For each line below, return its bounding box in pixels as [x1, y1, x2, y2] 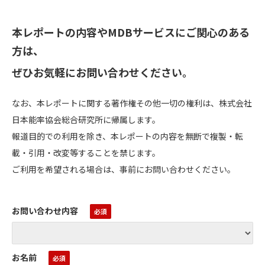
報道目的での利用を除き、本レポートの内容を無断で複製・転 [12, 130, 243, 142]
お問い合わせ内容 [12, 204, 78, 216]
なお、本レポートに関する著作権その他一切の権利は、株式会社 [12, 96, 252, 109]
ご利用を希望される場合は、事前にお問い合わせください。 [12, 163, 235, 175]
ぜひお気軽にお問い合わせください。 [12, 64, 193, 80]
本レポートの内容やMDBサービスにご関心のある [12, 24, 250, 40]
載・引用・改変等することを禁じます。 [12, 146, 160, 159]
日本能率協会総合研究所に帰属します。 [12, 113, 160, 125]
